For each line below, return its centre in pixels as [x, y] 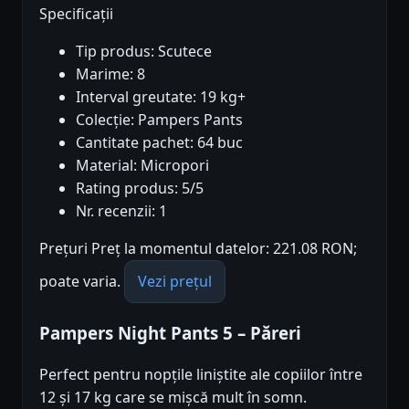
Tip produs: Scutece [144, 51]
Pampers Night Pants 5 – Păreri [170, 333]
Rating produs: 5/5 [140, 188]
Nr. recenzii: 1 [121, 210]
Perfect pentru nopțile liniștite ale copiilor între [201, 375]
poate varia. [82, 281]
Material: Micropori [142, 165]
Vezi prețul [175, 281]
